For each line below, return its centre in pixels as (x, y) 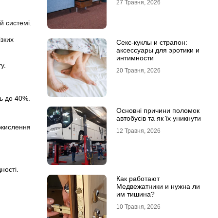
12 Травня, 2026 (138, 131)
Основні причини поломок (158, 110)
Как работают (138, 179)
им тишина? (135, 194)
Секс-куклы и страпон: (152, 42)
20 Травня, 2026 (138, 71)
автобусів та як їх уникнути (158, 118)
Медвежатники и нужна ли (158, 186)
